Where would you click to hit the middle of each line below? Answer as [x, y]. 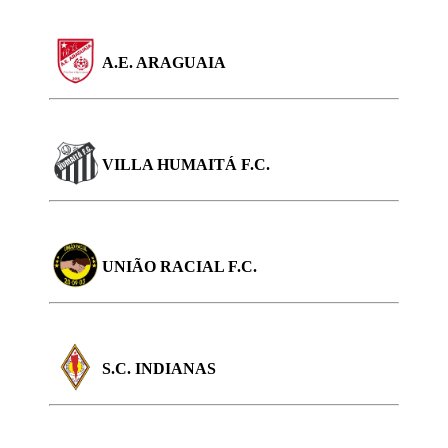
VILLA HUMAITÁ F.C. [186, 164]
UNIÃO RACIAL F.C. [179, 266]
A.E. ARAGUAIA [164, 62]
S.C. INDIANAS [159, 368]
